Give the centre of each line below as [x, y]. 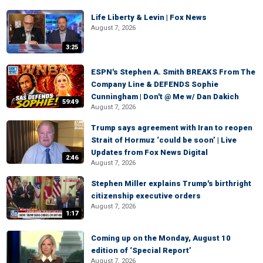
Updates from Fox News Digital [149, 152]
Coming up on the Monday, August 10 [161, 238]
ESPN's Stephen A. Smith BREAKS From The [173, 72]
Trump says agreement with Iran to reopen [172, 128]
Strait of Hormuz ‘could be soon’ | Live [164, 140]
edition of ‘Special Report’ [141, 250]
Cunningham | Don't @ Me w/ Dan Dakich [165, 97]
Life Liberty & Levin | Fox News [149, 17]
